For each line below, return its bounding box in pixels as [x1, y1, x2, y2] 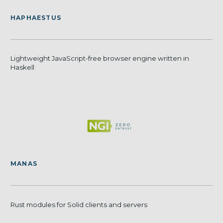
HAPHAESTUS [10, 13, 61, 21]
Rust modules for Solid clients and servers [10, 200, 147, 209]
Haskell [10, 63, 34, 72]
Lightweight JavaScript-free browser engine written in [10, 54, 189, 63]
